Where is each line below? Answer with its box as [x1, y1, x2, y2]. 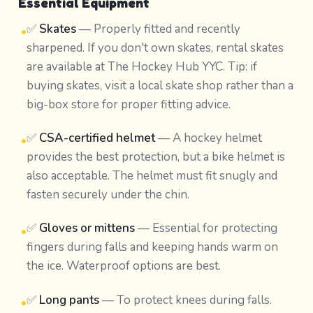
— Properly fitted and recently [75, 20, 240, 37]
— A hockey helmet [154, 130, 262, 146]
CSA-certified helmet [38, 130, 155, 146]
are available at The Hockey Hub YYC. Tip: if [26, 58, 257, 75]
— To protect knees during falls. [99, 291, 272, 308]
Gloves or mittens [38, 220, 135, 237]
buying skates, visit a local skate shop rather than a [26, 77, 293, 94]
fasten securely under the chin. [26, 187, 189, 203]
